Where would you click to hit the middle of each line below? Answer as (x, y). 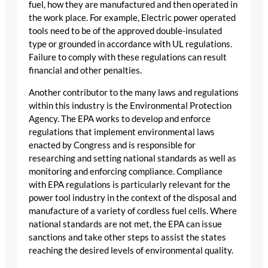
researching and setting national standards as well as (133, 158)
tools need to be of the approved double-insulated (125, 31)
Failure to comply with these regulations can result (128, 57)
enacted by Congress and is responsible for (112, 145)
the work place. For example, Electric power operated (132, 18)
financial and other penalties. (85, 71)
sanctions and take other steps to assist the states (127, 237)
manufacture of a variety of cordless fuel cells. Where (133, 211)
